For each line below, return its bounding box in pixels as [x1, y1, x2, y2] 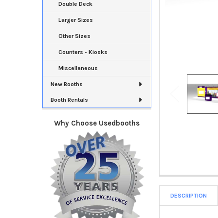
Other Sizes [58, 32, 91, 39]
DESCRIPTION [170, 192, 207, 199]
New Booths [50, 80, 83, 88]
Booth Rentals [50, 96, 88, 103]
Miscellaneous [58, 64, 98, 72]
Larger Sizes [58, 16, 93, 23]
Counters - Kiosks [58, 48, 108, 55]
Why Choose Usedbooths [54, 118, 140, 127]
